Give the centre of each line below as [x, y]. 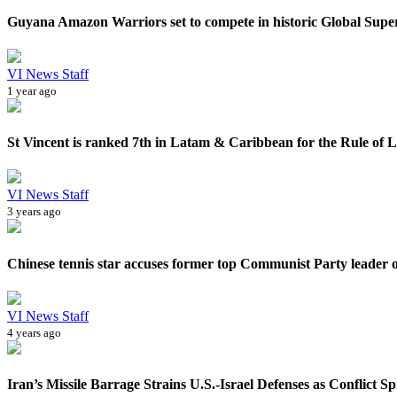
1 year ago [32, 90]
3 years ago [34, 212]
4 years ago [34, 333]
